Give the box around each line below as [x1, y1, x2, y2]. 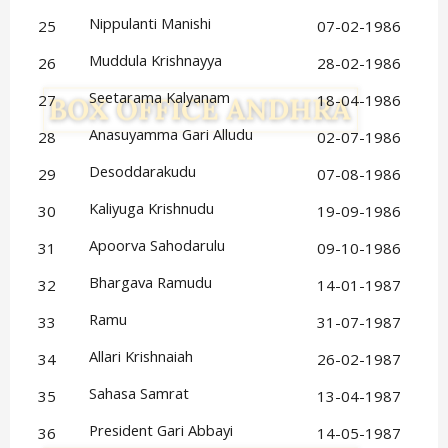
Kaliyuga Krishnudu [89, 198, 215, 219]
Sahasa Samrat [89, 383, 190, 404]
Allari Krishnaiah [89, 346, 194, 367]
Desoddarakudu [89, 161, 197, 182]
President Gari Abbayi [89, 420, 234, 441]
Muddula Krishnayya [89, 50, 223, 71]
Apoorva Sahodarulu [89, 235, 226, 256]
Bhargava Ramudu [89, 272, 213, 293]
